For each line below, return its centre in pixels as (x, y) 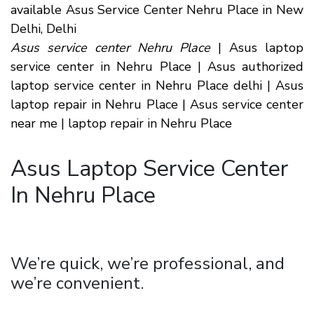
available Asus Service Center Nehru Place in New (157, 10)
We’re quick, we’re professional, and (148, 264)
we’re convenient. (77, 283)
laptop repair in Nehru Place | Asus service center (157, 104)
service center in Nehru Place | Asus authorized (157, 67)
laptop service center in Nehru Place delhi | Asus (157, 86)
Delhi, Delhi (43, 29)
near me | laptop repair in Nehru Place (121, 123)
